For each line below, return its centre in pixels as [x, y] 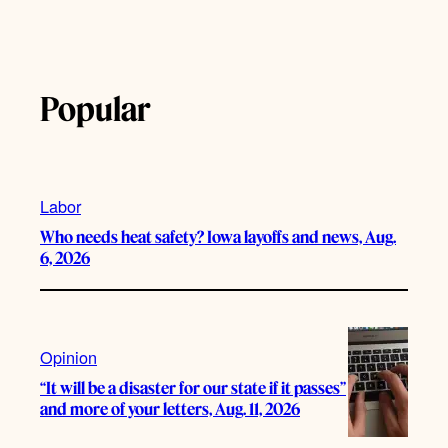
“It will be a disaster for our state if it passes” [193, 387]
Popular [95, 108]
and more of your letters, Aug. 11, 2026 [170, 408]
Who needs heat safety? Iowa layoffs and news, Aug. [218, 236]
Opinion [68, 356]
